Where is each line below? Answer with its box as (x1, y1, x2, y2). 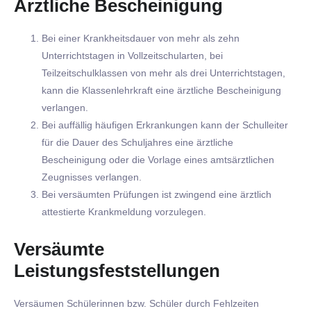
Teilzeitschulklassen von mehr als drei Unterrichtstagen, (42, 67, 285, 79)
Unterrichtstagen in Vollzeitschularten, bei (42, 50, 223, 62)
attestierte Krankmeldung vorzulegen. (42, 206, 206, 218)
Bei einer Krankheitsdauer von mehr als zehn (42, 33, 239, 44)
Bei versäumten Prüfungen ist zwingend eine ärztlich (42, 189, 271, 201)
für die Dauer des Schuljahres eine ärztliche (42, 137, 233, 149)
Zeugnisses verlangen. (42, 171, 142, 183)
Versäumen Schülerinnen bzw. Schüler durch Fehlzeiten (14, 298, 259, 310)
